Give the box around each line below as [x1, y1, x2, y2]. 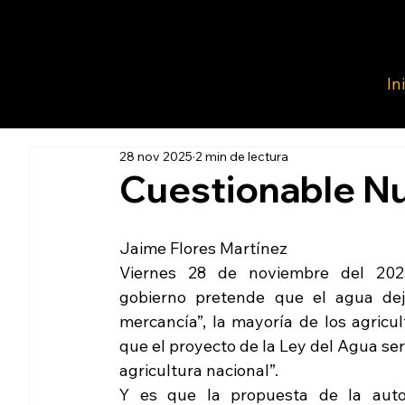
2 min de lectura [195, 148, 288, 165]
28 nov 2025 [119, 148, 193, 165]
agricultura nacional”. [119, 360, 278, 381]
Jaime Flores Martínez [119, 238, 287, 259]
